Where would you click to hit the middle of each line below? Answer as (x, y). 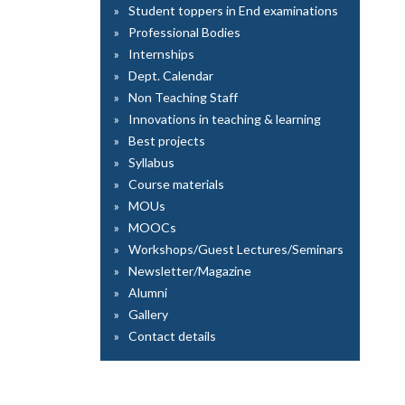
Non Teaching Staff (184, 97)
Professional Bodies (185, 32)
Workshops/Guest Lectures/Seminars (236, 249)
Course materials (177, 184)
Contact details (173, 336)
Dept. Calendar (171, 75)
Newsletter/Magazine (190, 271)
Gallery (149, 314)
